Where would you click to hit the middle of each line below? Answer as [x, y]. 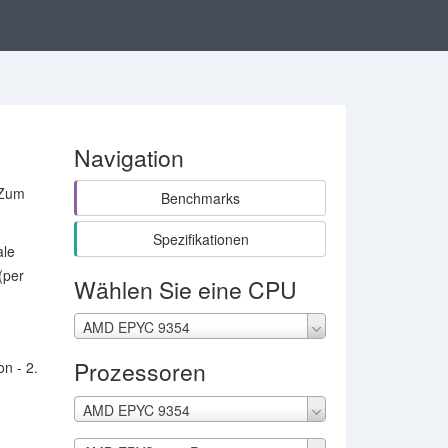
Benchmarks [201, 198]
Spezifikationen [200, 239]
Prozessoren [139, 372]
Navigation [128, 157]
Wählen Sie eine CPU [185, 289]
